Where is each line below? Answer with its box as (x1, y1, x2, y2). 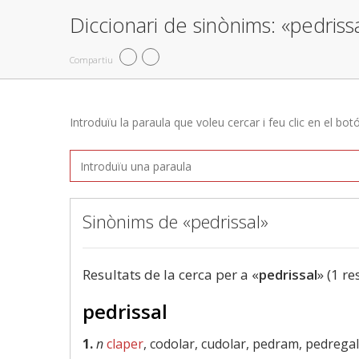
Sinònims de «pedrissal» (83, 209, 268, 233)
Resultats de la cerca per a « (83, 265, 259, 284)
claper (107, 335, 143, 353)
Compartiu (70, 53, 113, 66)
